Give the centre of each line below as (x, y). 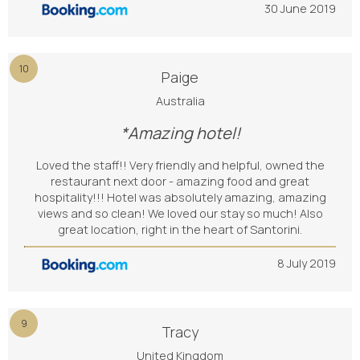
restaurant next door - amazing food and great (180, 181)
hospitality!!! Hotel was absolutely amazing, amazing (180, 197)
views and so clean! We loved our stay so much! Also (180, 213)
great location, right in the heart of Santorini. (180, 229)
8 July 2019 (307, 263)
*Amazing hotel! (180, 133)
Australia (180, 101)
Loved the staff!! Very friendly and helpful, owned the (180, 165)
